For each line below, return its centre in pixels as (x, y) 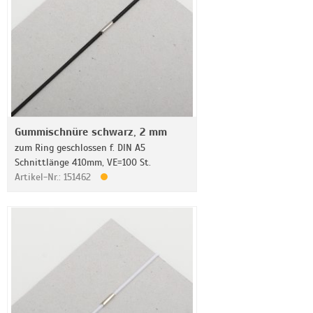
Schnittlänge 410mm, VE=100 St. (83, 162)
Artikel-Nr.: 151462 (54, 177)
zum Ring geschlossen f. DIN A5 (80, 148)
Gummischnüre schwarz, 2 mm (91, 132)
